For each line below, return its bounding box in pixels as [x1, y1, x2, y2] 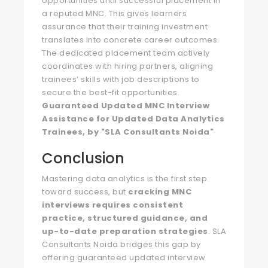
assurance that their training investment [42, 21, 208, 32]
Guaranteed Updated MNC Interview [42, 100, 209, 111]
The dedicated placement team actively [42, 47, 210, 59]
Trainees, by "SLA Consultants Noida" [42, 126, 214, 138]
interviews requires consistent [42, 199, 183, 211]
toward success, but [42, 186, 128, 197]
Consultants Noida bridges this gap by [42, 239, 201, 250]
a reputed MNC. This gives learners [42, 8, 187, 19]
